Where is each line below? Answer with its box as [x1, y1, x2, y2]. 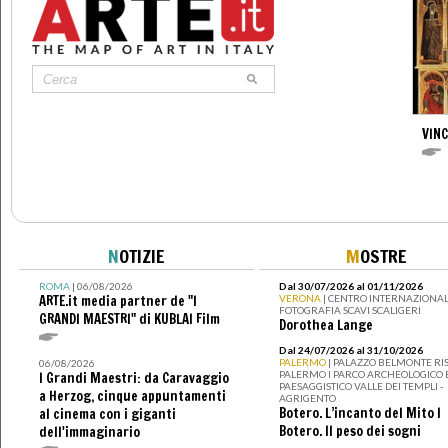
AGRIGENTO [278, 392, 336, 405]
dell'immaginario [38, 423, 140, 442]
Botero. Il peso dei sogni [278, 422, 421, 441]
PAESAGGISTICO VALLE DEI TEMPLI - [278, 380, 443, 393]
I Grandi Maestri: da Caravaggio [38, 369, 229, 388]
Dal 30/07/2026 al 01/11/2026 [278, 280, 423, 293]
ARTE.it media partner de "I [38, 292, 197, 311]
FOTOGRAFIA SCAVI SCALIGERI [278, 304, 421, 317]
